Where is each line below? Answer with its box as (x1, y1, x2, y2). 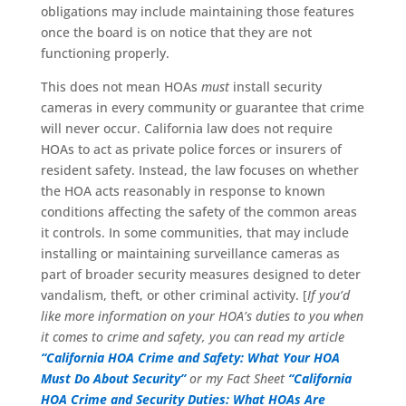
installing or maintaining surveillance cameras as (40, 244, 340, 262)
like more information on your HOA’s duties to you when (40, 306, 363, 324)
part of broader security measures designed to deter (40, 265, 361, 283)
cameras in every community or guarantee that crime (40, 98, 364, 116)
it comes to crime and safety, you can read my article (40, 327, 344, 345)
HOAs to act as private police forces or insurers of (40, 140, 342, 158)
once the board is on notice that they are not (40, 23, 312, 41)
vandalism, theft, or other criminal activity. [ (40, 285, 307, 304)
